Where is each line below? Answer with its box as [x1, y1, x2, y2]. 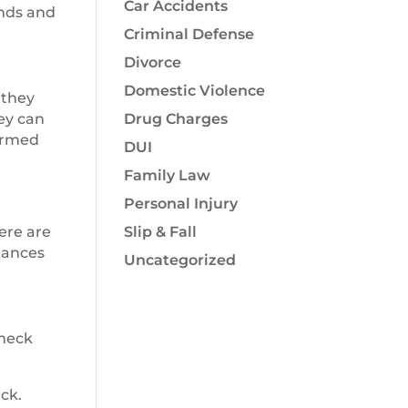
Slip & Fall [123, 223, 197, 240]
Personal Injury [123, 195, 238, 212]
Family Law [123, 167, 210, 184]
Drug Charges [123, 110, 228, 127]
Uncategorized [123, 251, 236, 269]
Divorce [123, 54, 181, 71]
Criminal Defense [123, 25, 254, 43]
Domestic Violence [123, 82, 265, 99]
